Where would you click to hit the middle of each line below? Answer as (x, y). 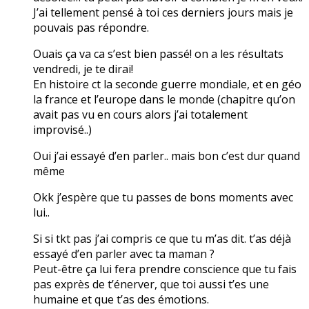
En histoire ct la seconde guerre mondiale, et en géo (167, 84)
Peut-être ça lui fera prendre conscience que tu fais (165, 269)
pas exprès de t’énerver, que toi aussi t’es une (151, 284)
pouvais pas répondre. (91, 27)
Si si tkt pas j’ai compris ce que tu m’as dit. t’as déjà (162, 238)
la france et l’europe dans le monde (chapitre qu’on (164, 99)
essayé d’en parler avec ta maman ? (124, 253)
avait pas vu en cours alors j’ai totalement (140, 114)
